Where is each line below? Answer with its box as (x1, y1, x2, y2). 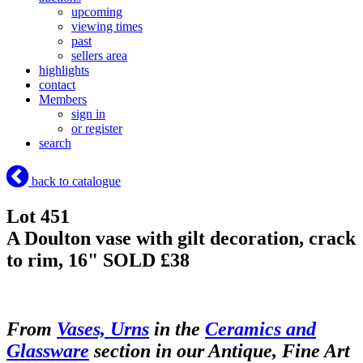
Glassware (6, 340, 89, 361)
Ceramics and (205, 318, 316, 340)
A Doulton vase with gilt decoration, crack (6, 228, 356, 250)
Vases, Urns (57, 318, 149, 340)
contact (39, 78, 75, 92)
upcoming (71, 5, 122, 19)
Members (39, 92, 87, 107)
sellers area (71, 49, 127, 63)
